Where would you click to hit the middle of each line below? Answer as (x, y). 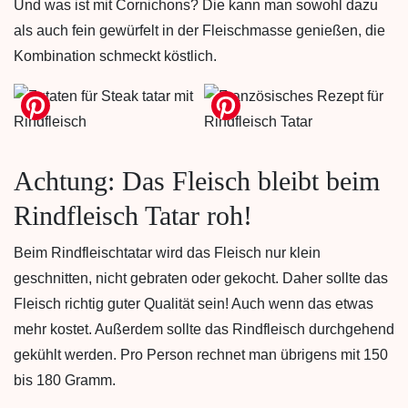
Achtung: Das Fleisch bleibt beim (197, 181)
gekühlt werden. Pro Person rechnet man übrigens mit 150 (201, 355)
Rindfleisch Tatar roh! (133, 215)
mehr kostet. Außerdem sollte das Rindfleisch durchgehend (204, 329)
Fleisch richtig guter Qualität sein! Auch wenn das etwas (194, 304)
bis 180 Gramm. (65, 380)
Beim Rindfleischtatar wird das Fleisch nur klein (167, 253)
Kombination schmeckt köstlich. (115, 56)
